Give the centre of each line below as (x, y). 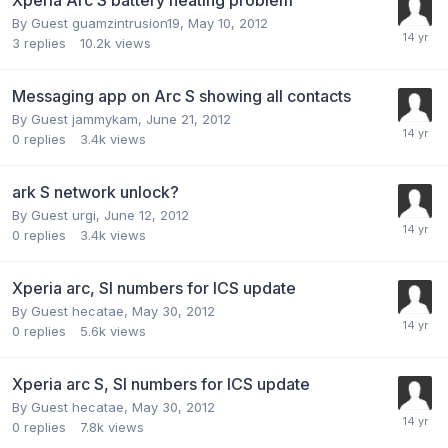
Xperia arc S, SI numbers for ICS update (161, 383)
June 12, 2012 (146, 214)
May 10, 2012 (228, 22)
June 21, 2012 (188, 118)
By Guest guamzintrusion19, (100, 22)
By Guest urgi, (58, 214)
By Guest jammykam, (79, 118)
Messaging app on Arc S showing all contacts (181, 95)
